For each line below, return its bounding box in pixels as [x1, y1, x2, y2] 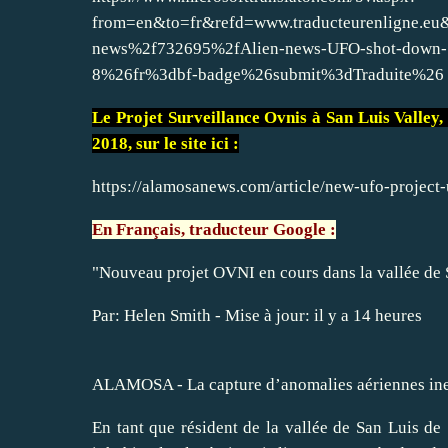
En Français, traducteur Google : [92, 219, 336, 239]
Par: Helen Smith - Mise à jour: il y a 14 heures [92, 305, 422, 325]
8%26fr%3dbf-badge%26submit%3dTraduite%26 [92, 64, 444, 84]
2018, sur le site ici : [92, 133, 239, 153]
